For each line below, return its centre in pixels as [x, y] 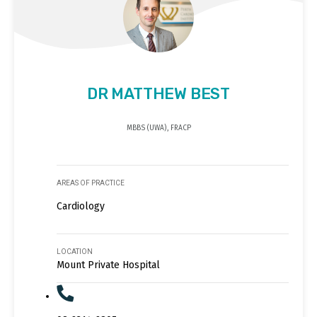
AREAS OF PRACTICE [91, 183]
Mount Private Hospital [108, 265]
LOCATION [75, 251]
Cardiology [81, 206]
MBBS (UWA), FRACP [158, 128]
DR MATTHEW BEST [158, 93]
